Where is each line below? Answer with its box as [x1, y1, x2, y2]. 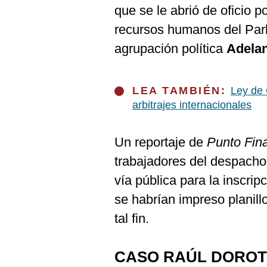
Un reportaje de [114, 135, 207, 150]
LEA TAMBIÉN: [132, 85, 231, 97]
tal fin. [114, 211, 149, 226]
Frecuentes [14, 36, 60, 45]
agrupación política [114, 41, 226, 56]
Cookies [14, 7, 47, 16]
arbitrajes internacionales [132, 99, 252, 111]
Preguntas [14, 26, 55, 36]
